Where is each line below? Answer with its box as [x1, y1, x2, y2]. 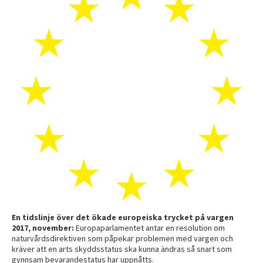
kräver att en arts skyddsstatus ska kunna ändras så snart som [12, 243, 232, 254]
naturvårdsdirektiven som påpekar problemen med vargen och [12, 232, 233, 244]
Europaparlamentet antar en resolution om [76, 222, 225, 233]
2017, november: [12, 222, 74, 233]
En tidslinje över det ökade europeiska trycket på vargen [12, 211, 234, 222]
